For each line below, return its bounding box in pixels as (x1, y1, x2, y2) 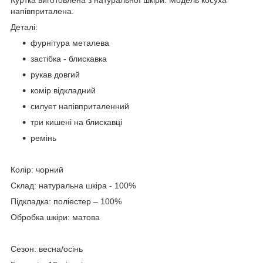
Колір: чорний (11, 164, 63, 174)
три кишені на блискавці (31, 117, 124, 127)
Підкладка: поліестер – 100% (11, 196, 122, 206)
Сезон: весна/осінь (11, 244, 83, 254)
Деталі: (11, 22, 38, 32)
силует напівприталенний (31, 101, 129, 111)
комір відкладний (31, 85, 98, 95)
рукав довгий (31, 69, 80, 79)
